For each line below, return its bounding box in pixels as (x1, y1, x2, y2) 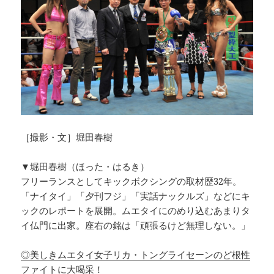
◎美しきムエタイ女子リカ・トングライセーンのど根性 (21, 248, 251, 261)
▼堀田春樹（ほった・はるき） (21, 160, 150, 173)
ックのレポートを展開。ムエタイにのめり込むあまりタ (21, 204, 251, 217)
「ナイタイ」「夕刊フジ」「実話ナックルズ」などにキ (21, 190, 251, 202)
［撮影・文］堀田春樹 (21, 131, 113, 144)
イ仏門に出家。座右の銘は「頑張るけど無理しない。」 (21, 219, 251, 232)
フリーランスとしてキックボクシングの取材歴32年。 (21, 175, 242, 188)
